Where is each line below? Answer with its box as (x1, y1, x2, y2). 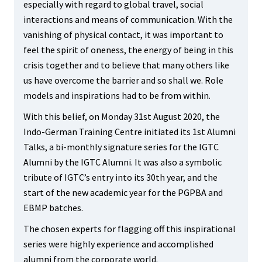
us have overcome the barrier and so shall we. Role (23, 74, 223, 86)
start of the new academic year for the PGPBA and (23, 187, 223, 198)
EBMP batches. (23, 202, 83, 213)
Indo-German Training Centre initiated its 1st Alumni (23, 126, 236, 137)
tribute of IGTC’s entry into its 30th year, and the (23, 171, 218, 183)
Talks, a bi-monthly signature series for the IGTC (23, 141, 219, 153)
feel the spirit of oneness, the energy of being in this (23, 44, 233, 56)
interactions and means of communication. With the (23, 13, 233, 25)
